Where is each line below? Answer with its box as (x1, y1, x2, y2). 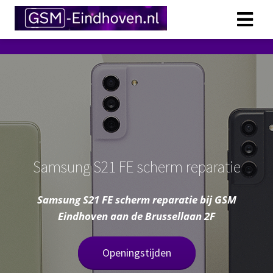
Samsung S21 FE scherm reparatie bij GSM (37, 192, 236, 207)
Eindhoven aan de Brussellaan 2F (58, 208, 215, 223)
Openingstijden (102, 245, 171, 260)
